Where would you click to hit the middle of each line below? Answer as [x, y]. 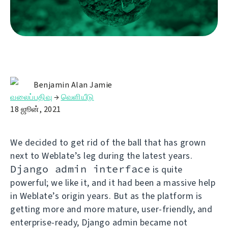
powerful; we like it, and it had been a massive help [113, 182]
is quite [166, 169]
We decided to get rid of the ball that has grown [108, 142]
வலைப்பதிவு [31, 97]
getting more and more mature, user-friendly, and [111, 209]
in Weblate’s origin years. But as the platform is [106, 196]
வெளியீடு [77, 97]
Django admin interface [80, 168]
